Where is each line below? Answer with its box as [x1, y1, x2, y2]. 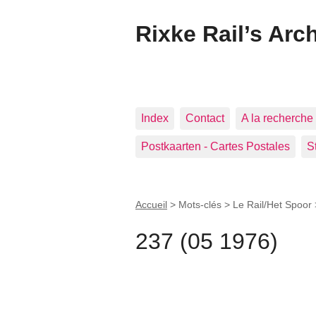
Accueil [135, 199, 167, 210]
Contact [186, 112, 224, 124]
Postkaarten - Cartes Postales [141, 140, 290, 152]
